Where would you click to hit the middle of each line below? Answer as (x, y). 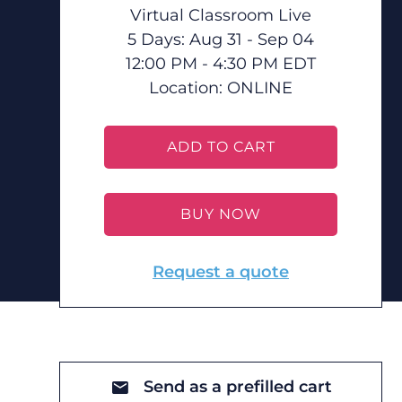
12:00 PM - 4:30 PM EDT (221, 64)
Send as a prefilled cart (237, 387)
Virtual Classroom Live (221, 15)
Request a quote (221, 272)
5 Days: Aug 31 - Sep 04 (221, 39)
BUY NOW (221, 214)
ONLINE (260, 88)
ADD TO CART (221, 147)
